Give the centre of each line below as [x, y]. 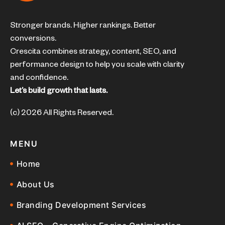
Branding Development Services [81, 205]
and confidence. [39, 79]
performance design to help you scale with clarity [97, 66]
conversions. [33, 40]
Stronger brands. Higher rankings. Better [83, 27]
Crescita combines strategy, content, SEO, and [93, 53]
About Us [35, 184]
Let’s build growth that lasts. [59, 92]
